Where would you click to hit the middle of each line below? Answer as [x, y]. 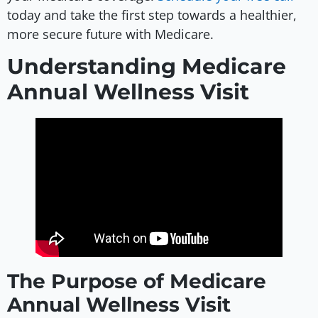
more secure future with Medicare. [110, 34]
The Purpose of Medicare [137, 281]
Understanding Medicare [147, 66]
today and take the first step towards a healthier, [152, 15]
